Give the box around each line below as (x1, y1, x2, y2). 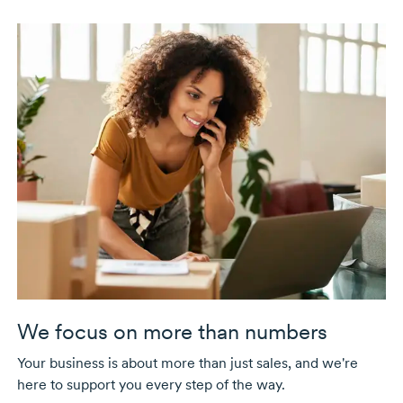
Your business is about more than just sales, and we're (16, 354, 358, 372)
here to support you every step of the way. (16, 376, 285, 394)
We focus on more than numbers (16, 318, 327, 345)
